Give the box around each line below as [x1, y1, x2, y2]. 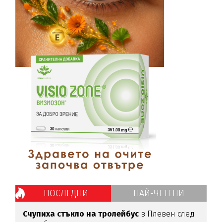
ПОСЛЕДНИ [43, 187, 88, 199]
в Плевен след [139, 209, 195, 219]
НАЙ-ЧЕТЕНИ [133, 187, 184, 199]
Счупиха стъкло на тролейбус [23, 209, 139, 219]
